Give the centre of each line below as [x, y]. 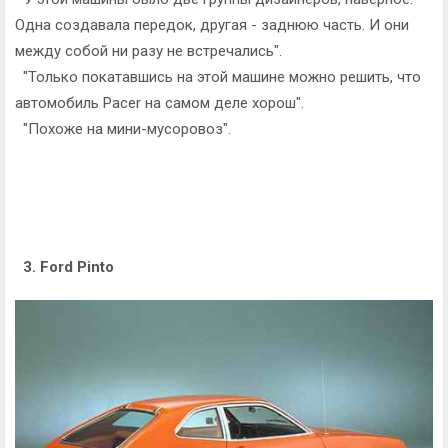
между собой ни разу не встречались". [148, 50]
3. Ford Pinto [68, 266]
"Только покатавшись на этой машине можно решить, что [218, 76]
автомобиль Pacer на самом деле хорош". [159, 102]
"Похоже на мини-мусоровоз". [123, 128]
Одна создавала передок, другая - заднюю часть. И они [212, 24]
